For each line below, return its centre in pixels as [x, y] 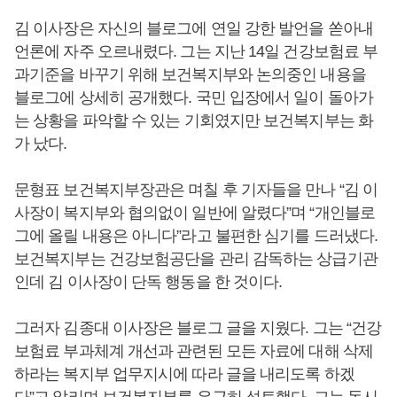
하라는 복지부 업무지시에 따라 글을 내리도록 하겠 [184, 374]
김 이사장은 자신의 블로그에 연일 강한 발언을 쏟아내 [194, 28]
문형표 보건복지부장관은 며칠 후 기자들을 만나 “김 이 [196, 190]
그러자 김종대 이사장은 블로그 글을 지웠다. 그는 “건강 [198, 328]
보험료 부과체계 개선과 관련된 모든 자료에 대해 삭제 [194, 351]
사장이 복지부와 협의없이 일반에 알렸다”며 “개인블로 [195, 213]
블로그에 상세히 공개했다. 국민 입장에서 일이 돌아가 [194, 97]
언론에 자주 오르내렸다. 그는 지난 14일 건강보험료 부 [196, 51]
